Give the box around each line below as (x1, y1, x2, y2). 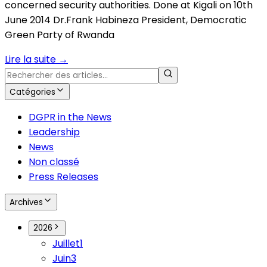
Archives (10, 197, 43, 209)
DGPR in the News (29, 110, 111, 125)
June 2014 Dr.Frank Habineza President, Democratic (5, 13, 247, 27)
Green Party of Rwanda (5, 28, 114, 42)
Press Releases (29, 170, 98, 184)
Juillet (52, 237, 80, 251)
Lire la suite (5, 52, 56, 67)
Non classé (29, 155, 79, 169)
